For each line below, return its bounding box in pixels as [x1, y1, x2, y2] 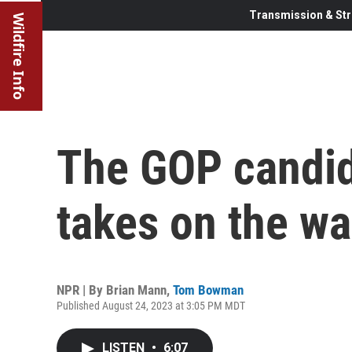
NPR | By [57, 281, 106, 298]
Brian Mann [106, 281, 167, 298]
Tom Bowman [173, 281, 244, 298]
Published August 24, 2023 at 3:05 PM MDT [57, 299, 245, 312]
